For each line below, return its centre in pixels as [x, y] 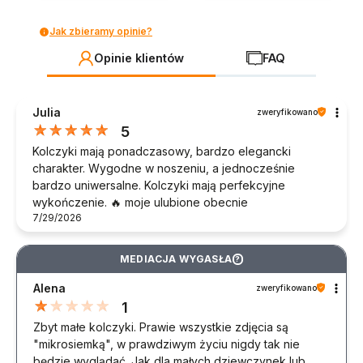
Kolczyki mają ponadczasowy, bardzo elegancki [162, 151]
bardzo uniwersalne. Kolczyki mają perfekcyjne [159, 185]
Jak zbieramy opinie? [101, 32]
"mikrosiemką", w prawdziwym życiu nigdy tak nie [167, 344]
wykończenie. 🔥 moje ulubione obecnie [140, 202]
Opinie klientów [139, 58]
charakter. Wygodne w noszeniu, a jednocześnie [164, 168]
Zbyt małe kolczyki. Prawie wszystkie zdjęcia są [161, 327]
